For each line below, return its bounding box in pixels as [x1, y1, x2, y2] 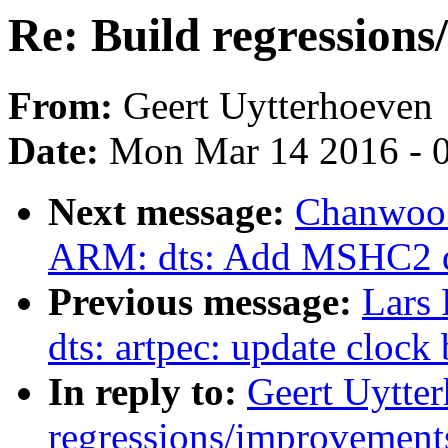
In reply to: [48, 370, 247, 414]
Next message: [48, 190, 295, 234]
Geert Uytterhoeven [123, 84, 433, 128]
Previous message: [48, 280, 362, 324]
